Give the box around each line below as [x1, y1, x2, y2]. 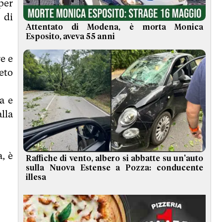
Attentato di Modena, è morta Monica [26, 23, 203, 32]
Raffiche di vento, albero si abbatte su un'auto [26, 155, 203, 163]
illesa [26, 173, 46, 182]
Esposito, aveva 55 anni [26, 33, 115, 41]
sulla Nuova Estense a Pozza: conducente [26, 164, 203, 172]
